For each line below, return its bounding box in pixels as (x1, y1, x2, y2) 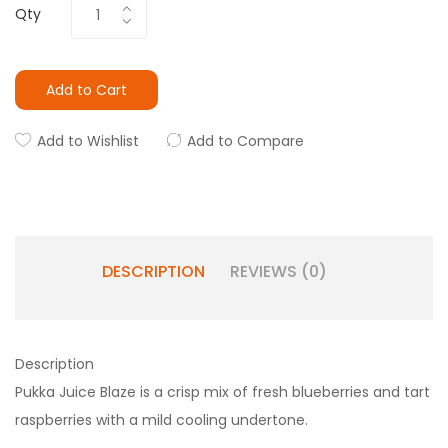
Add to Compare (187, 131, 304, 151)
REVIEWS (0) (229, 260, 327, 283)
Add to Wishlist (37, 131, 139, 151)
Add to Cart (46, 80, 127, 100)
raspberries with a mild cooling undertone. (15, 410, 308, 430)
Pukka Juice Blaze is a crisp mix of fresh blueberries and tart (15, 382, 430, 402)
